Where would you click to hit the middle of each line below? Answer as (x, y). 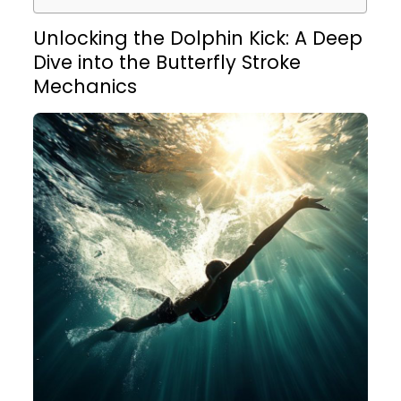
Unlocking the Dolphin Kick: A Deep (198, 38)
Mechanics (85, 86)
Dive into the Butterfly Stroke (167, 62)
